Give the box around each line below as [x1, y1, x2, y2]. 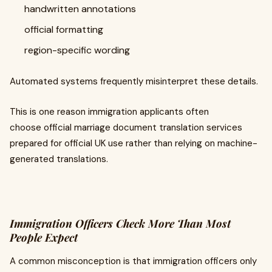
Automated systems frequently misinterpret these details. [10, 75, 258, 87]
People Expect [10, 230, 78, 245]
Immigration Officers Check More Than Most [10, 216, 231, 231]
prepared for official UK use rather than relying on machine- [10, 137, 257, 149]
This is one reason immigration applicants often [10, 106, 209, 118]
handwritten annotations [24, 2, 136, 15]
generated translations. [10, 153, 108, 165]
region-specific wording [24, 44, 130, 56]
